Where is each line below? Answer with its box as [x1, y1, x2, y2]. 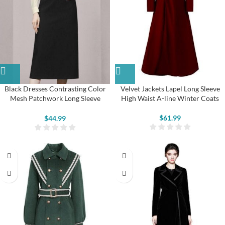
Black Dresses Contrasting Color [4, 84, 106, 93]
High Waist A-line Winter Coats [121, 93, 219, 102]
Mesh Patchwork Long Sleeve [10, 93, 100, 102]
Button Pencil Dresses [21, 103, 89, 112]
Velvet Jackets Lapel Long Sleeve [120, 84, 220, 93]
